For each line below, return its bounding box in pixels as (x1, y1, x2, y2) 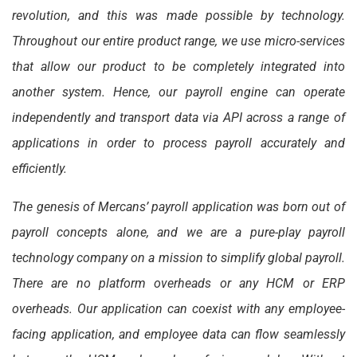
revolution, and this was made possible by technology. (12, 8, 345, 24)
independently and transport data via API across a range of (12, 110, 345, 126)
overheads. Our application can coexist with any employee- (12, 301, 345, 317)
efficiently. (12, 161, 67, 177)
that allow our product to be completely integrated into (12, 59, 345, 75)
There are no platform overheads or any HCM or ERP (12, 276, 345, 292)
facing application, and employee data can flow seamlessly (12, 327, 345, 343)
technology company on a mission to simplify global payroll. (12, 250, 345, 266)
